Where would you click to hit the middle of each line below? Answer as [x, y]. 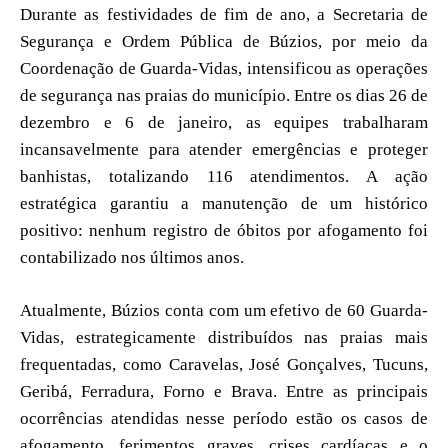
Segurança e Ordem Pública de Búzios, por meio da [224, 41]
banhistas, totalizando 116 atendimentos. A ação [224, 176]
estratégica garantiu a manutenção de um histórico [224, 203]
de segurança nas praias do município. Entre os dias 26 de [224, 95]
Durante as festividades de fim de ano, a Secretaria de [224, 14]
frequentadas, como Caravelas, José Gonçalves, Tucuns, [224, 364]
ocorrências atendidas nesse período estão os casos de [224, 418]
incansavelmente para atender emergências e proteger [224, 149]
